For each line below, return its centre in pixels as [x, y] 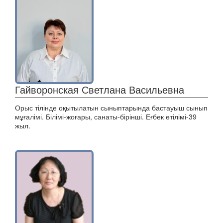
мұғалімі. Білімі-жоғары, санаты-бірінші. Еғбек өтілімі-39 [106, 116]
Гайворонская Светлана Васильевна [100, 89]
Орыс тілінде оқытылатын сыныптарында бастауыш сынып [111, 108]
